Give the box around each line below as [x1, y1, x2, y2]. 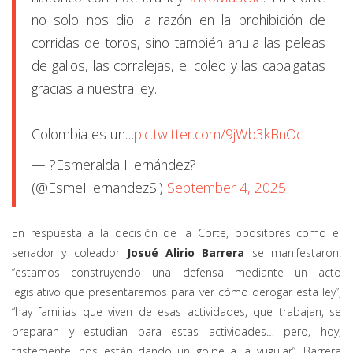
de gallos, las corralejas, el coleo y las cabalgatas [32, 56, 325, 76]
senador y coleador [12, 245, 127, 261]
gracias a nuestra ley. [32, 79, 157, 98]
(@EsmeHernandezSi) [32, 178, 167, 198]
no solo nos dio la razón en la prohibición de [32, 10, 325, 30]
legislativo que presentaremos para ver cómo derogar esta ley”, [12, 284, 341, 300]
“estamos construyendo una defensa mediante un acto [12, 265, 341, 281]
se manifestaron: [244, 245, 342, 261]
